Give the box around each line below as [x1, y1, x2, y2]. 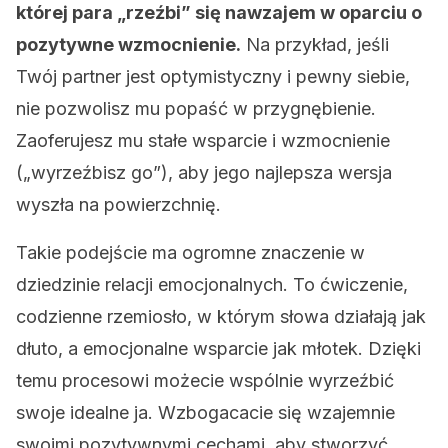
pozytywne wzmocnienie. [16, 34, 241, 55]
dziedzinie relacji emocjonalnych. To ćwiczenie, [16, 274, 408, 295]
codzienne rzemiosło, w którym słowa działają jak [16, 306, 426, 327]
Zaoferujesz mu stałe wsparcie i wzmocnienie [16, 130, 390, 151]
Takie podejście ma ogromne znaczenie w [16, 242, 365, 263]
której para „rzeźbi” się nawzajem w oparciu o [16, 2, 422, 23]
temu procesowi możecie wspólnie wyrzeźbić [16, 370, 394, 391]
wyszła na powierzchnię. [16, 194, 221, 215]
